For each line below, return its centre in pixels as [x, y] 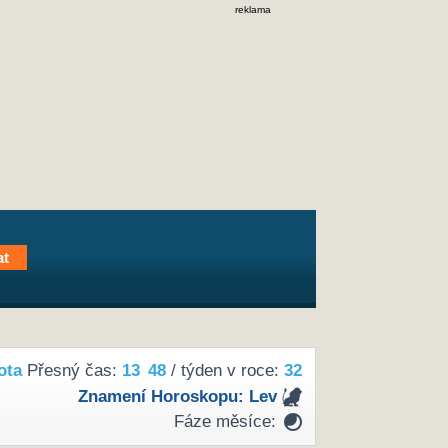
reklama [253, 9]
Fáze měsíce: [224, 422]
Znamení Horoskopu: [163, 396]
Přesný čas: [71, 371]
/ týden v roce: [224, 371]
